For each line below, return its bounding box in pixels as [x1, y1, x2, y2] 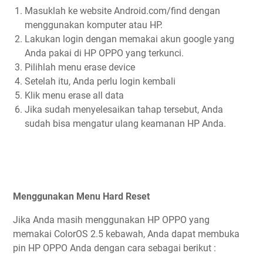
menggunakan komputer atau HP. [25, 19, 163, 31]
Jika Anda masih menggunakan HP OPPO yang [13, 214, 210, 226]
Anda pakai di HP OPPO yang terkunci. [25, 48, 184, 59]
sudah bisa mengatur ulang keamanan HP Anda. [25, 118, 226, 130]
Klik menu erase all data [25, 90, 124, 102]
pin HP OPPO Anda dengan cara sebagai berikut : [13, 242, 218, 254]
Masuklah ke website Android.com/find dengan [25, 5, 220, 17]
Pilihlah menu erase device [25, 62, 135, 73]
